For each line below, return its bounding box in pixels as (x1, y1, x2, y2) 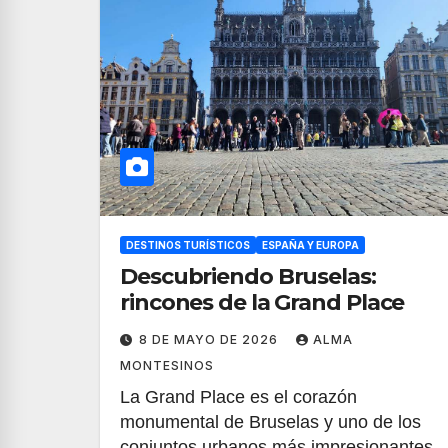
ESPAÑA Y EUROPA (262, 239, 359, 251)
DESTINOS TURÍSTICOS (126, 239, 250, 251)
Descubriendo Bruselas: (120, 263, 376, 290)
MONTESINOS (120, 358, 214, 373)
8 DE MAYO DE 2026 (139, 332, 282, 347)
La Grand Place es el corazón (120, 387, 357, 407)
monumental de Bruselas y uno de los (120, 412, 421, 432)
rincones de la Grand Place (120, 289, 405, 316)
